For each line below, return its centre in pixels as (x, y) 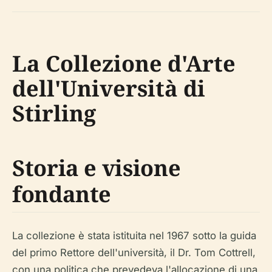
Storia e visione (97, 168)
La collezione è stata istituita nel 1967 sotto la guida (134, 236)
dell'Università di (109, 88)
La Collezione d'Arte (124, 63)
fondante (62, 194)
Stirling (54, 113)
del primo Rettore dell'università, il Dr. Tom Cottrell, (134, 253)
